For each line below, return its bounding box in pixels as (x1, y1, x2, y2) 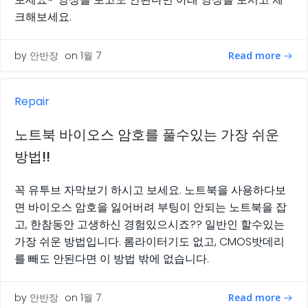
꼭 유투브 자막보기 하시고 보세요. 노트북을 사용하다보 (14, 182, 286, 199)
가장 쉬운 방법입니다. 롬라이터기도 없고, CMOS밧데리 (14, 234, 285, 250)
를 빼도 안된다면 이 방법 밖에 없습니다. (14, 251, 209, 267)
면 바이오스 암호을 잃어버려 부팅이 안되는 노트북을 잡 (14, 199, 287, 216)
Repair (14, 93, 49, 110)
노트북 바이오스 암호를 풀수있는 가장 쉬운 (14, 125, 279, 145)
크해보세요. (14, 9, 77, 25)
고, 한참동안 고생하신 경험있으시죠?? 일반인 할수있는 (14, 217, 285, 233)
